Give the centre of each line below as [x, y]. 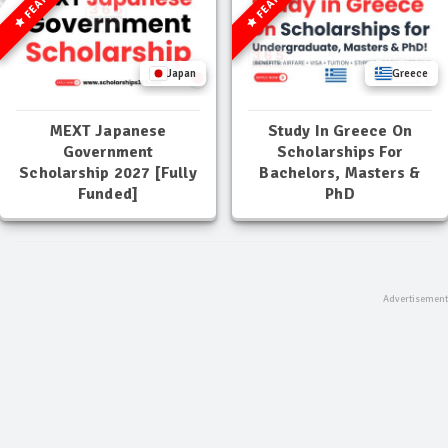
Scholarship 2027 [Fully [108, 172]
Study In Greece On [340, 130]
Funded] [108, 193]
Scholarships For [340, 151]
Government [108, 151]
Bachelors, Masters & [340, 172]
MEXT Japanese [108, 130]
